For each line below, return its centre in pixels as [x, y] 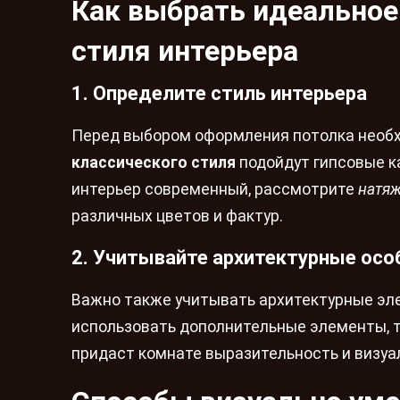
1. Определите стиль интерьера [219, 93]
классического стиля [154, 162]
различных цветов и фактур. [177, 216]
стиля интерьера [185, 51]
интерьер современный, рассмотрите [215, 189]
